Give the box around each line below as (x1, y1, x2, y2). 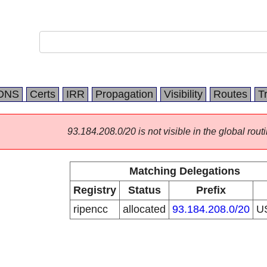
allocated (123, 203, 166, 215)
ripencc (73, 203, 108, 215)
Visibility (164, 88, 203, 100)
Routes (213, 88, 247, 100)
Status (128, 184, 161, 196)
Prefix (196, 184, 226, 196)
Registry (73, 184, 116, 196)
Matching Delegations (129, 165, 240, 177)
